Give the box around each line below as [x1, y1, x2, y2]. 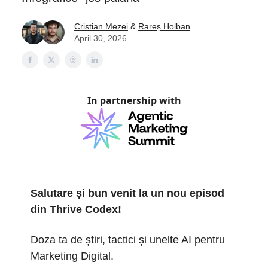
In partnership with [87, 94, 181, 107]
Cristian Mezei [74, 22, 128, 31]
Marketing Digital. [31, 250, 114, 263]
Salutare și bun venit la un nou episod [31, 187, 224, 200]
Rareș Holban [138, 22, 190, 31]
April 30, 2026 [74, 33, 127, 43]
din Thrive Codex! [31, 203, 121, 216]
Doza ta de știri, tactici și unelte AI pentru [31, 234, 225, 246]
